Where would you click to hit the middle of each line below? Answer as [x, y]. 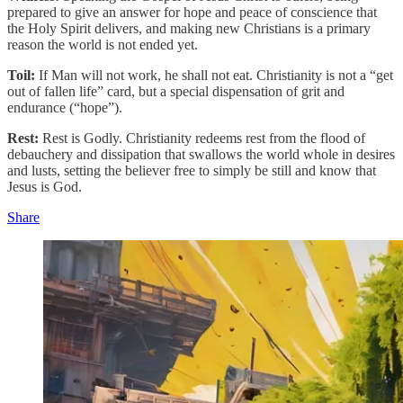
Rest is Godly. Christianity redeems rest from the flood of [202, 138]
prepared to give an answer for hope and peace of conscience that [192, 12]
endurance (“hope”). [65, 107]
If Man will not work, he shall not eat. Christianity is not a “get [216, 75]
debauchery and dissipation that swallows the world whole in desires [201, 154]
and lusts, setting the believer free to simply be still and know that [192, 170]
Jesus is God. [45, 186]
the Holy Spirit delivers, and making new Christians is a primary [189, 28]
